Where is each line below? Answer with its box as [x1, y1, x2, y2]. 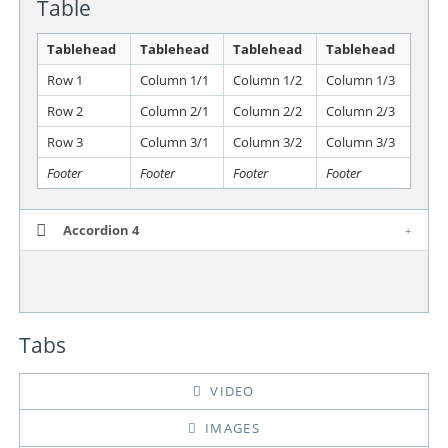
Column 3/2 [232, 132, 302, 151]
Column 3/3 [325, 132, 395, 151]
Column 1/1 [139, 70, 209, 89]
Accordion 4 [62, 220, 139, 239]
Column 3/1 [139, 132, 209, 151]
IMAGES [200, 418, 260, 437]
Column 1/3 [325, 70, 395, 89]
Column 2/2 [232, 101, 302, 120]
